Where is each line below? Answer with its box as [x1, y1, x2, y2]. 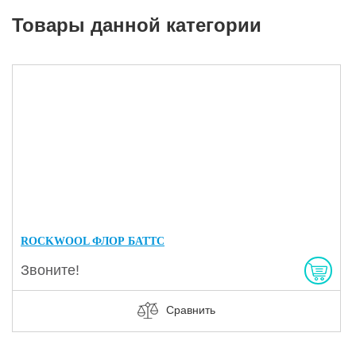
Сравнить [165, 303, 215, 316]
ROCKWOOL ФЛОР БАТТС [21, 234, 164, 247]
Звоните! [21, 261, 79, 278]
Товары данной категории [12, 14, 261, 36]
